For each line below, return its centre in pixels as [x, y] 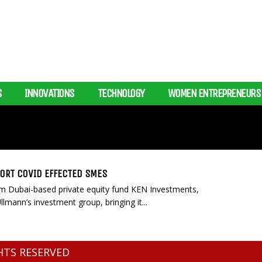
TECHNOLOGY [121, 93]
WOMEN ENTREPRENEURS [214, 93]
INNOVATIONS [49, 93]
